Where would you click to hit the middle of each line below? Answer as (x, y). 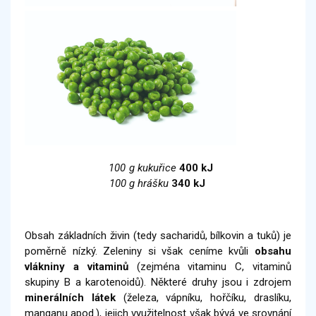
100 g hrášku (139, 184)
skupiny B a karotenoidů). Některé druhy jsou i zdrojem (158, 282)
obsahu (273, 251)
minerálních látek (70, 298)
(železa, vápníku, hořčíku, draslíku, (203, 298)
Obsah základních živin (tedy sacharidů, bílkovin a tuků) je (158, 236)
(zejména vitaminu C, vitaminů (210, 267)
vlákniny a (56, 267)
